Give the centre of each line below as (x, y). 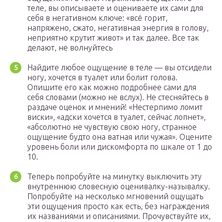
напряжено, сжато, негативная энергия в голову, (118, 28)
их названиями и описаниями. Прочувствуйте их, (119, 216)
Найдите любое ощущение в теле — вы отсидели (119, 68)
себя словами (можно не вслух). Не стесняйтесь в (118, 97)
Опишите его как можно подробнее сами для (112, 87)
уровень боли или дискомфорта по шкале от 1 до (120, 147)
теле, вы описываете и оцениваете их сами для (115, 8)
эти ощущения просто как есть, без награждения (118, 206)
